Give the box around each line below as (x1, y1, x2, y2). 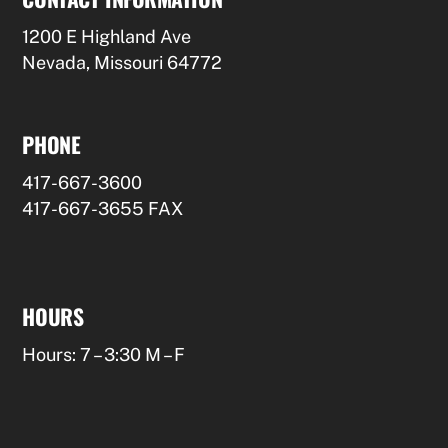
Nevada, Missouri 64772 (22, 51, 223, 73)
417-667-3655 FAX (22, 197, 184, 219)
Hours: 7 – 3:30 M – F (22, 343, 186, 365)
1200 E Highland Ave (22, 25, 192, 47)
